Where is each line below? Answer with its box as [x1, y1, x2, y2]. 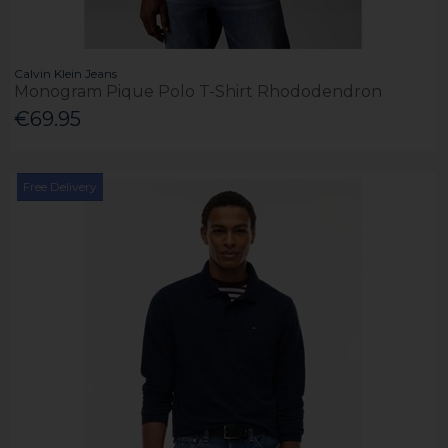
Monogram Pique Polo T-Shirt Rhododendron [14, 81, 383, 101]
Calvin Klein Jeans [14, 65, 118, 81]
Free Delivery [23, 178, 98, 194]
